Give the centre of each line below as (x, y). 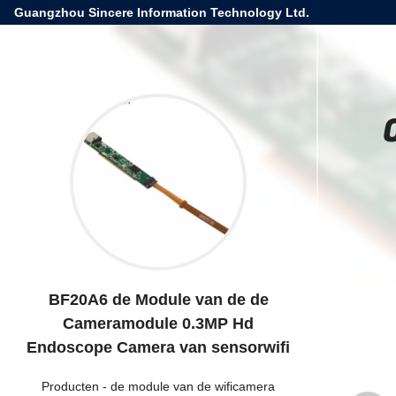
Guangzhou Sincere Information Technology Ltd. (162, 12)
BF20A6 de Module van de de (158, 300)
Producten (70, 386)
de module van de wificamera (193, 386)
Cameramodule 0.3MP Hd (158, 324)
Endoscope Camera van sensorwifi (158, 347)
